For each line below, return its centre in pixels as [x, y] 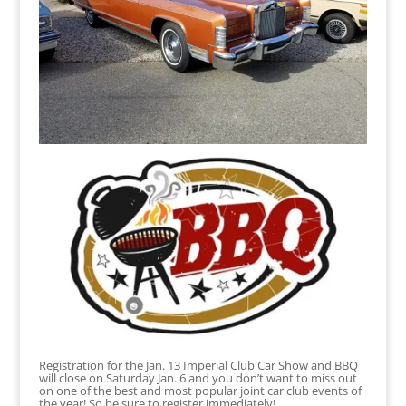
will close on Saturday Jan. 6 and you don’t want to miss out [198, 377]
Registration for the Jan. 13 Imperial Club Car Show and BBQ [198, 365]
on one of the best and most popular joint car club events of [200, 390]
